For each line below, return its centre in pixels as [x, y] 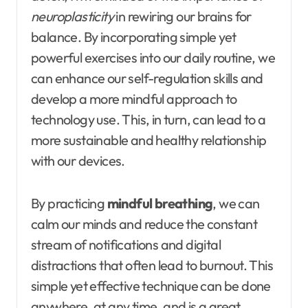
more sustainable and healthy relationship [149, 140]
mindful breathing [160, 203]
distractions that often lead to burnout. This [152, 265]
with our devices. [78, 160]
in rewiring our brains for [183, 16]
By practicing [69, 203]
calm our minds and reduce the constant [144, 223]
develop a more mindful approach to [134, 98]
